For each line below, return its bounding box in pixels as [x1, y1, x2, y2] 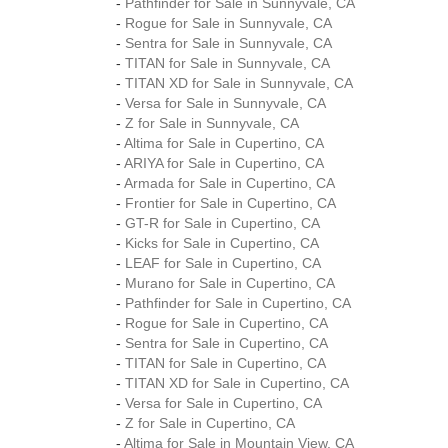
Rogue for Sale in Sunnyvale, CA [125, 15, 332, 31]
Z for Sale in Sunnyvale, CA [125, 115, 299, 131]
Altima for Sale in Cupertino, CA [124, 135, 324, 151]
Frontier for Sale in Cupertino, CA [125, 195, 336, 211]
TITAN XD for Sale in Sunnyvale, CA [125, 75, 353, 91]
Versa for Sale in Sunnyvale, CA [125, 95, 326, 111]
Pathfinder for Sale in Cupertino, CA [125, 295, 351, 311]
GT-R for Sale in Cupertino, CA [125, 215, 320, 231]
